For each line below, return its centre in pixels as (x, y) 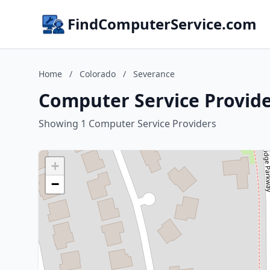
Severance (154, 74)
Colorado (98, 74)
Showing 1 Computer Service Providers (127, 124)
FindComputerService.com (162, 24)
